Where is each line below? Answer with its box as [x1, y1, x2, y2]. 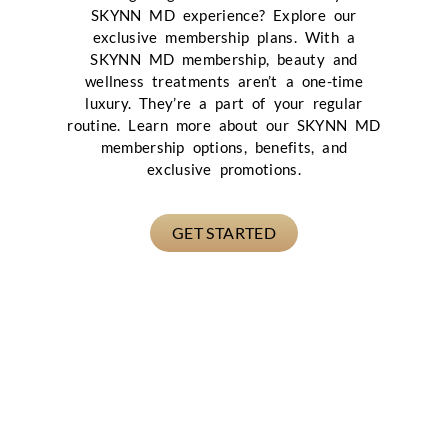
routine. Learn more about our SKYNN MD [67, 116, 381, 134]
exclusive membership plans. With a [92, 28, 356, 46]
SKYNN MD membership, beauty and [90, 50, 358, 68]
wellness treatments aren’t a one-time [84, 72, 364, 90]
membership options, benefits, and [100, 138, 348, 156]
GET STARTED [171, 223, 277, 242]
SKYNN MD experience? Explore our [91, 6, 357, 24]
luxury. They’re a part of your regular [85, 94, 363, 112]
